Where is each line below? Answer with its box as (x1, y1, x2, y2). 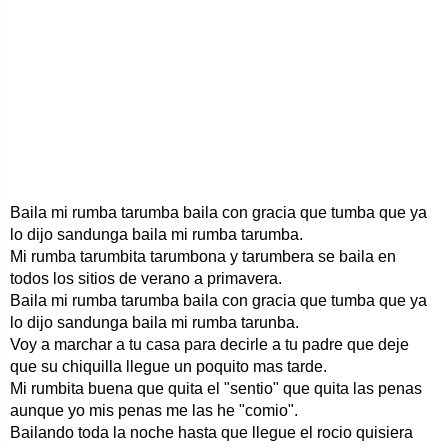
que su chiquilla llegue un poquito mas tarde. (10, 358, 327, 375)
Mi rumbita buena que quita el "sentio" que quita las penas (10, 380, 422, 397)
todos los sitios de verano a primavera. (10, 270, 282, 287)
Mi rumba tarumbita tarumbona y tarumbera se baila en (10, 248, 396, 265)
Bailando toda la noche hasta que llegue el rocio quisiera (10, 424, 413, 441)
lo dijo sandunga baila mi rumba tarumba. (10, 226, 303, 243)
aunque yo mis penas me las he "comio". (10, 402, 298, 419)
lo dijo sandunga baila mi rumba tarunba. (10, 314, 299, 331)
